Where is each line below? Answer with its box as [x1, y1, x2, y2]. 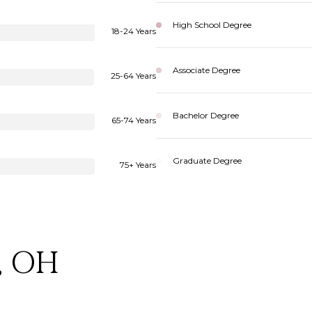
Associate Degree [173, 65, 240, 75]
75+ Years [120, 159, 156, 170]
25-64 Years [111, 70, 156, 81]
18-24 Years [111, 26, 156, 36]
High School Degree [173, 19, 251, 30]
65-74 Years [111, 115, 156, 125]
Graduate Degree [173, 155, 242, 166]
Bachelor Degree [173, 110, 239, 120]
